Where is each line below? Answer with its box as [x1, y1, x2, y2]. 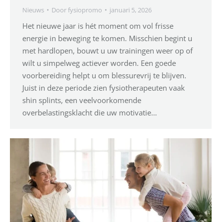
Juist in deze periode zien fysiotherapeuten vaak [22, 82, 185, 93]
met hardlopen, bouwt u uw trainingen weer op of [22, 45, 193, 55]
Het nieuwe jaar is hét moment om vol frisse [22, 20, 173, 31]
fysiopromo [68, 5, 102, 14]
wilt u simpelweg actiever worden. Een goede [22, 57, 176, 68]
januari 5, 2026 [110, 5, 152, 14]
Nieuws [22, 5, 44, 14]
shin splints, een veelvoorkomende [22, 95, 141, 105]
